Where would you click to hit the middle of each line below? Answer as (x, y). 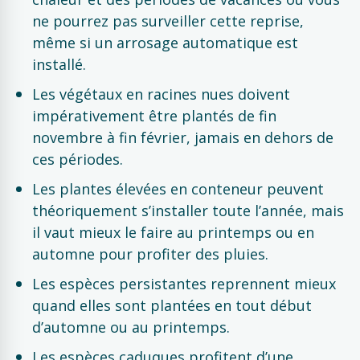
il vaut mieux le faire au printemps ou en (173, 232)
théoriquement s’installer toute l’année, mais (188, 211)
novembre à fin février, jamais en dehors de (183, 137)
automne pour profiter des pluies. (150, 254)
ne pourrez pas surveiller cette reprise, (168, 21)
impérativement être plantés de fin (154, 116)
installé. (59, 64)
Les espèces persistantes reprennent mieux (184, 284)
